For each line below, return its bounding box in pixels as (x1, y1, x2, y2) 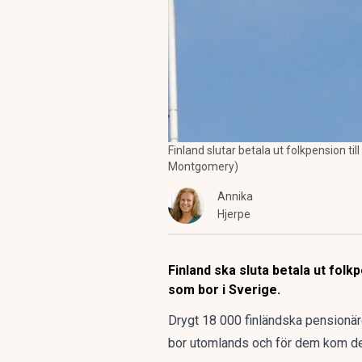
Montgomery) (168, 160, 238, 173)
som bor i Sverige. (168, 282, 280, 297)
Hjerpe (217, 208, 250, 221)
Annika (217, 190, 253, 203)
